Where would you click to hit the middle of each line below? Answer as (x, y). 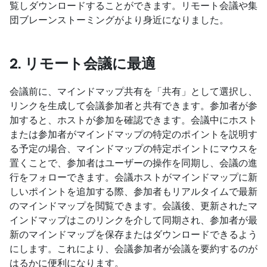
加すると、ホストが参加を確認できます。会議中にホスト (133, 119)
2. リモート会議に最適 (83, 63)
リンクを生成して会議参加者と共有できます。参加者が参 (133, 105)
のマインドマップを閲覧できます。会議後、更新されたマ (133, 205)
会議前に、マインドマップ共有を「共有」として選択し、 (133, 91)
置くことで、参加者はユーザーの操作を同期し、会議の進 (133, 162)
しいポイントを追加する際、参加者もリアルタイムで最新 (133, 191)
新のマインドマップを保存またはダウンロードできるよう (133, 234)
